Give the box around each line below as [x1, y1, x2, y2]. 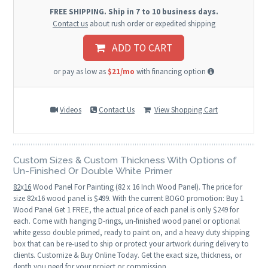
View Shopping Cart [154, 105, 218, 115]
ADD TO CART [105, 41, 173, 55]
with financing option [135, 66, 208, 77]
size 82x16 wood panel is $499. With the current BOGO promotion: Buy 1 [13, 193, 244, 203]
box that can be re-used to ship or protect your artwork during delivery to [13, 238, 249, 249]
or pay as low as [53, 66, 108, 77]
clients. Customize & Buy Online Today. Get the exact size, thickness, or [13, 249, 242, 260]
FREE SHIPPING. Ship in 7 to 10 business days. [49, 7, 218, 17]
